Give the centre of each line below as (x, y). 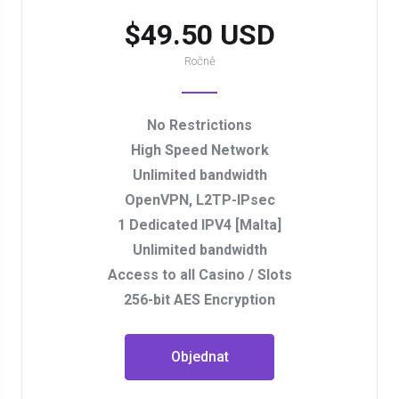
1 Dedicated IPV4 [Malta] (199, 225)
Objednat (199, 357)
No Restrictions (199, 125)
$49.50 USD (199, 35)
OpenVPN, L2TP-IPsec (199, 200)
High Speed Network (199, 150)
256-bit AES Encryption (199, 300)
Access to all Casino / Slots (199, 275)
